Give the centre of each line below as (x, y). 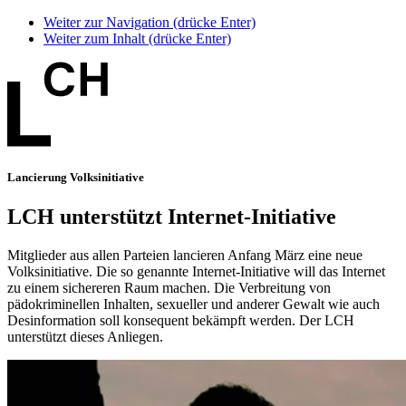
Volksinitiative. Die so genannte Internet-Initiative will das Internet (196, 272)
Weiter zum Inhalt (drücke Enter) (137, 39)
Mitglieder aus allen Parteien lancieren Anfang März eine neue (185, 256)
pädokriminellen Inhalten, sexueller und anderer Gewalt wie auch (193, 304)
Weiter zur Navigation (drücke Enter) (150, 22)
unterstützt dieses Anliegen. (85, 337)
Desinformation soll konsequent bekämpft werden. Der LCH (181, 321)
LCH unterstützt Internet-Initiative (172, 217)
